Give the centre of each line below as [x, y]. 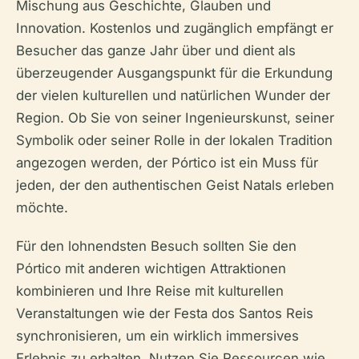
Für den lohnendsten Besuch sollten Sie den [156, 246]
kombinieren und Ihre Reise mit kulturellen [150, 291]
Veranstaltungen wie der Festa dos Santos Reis [165, 313]
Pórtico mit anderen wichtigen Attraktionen [151, 268]
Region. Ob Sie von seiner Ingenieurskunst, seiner [175, 118]
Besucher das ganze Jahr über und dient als [156, 50]
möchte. [42, 208]
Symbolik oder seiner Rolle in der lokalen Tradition [174, 140]
